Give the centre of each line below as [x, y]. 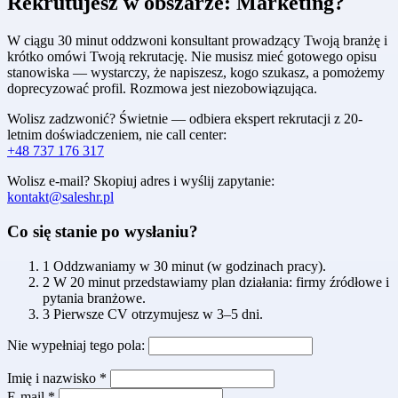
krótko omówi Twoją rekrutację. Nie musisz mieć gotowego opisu [192, 57]
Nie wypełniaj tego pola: [78, 345]
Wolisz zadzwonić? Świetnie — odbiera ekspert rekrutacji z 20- [185, 119]
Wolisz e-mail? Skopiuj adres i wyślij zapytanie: [141, 181]
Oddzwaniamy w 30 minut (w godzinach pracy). [190, 266]
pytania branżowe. [94, 298]
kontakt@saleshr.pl [60, 197]
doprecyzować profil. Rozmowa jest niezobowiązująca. [162, 89]
